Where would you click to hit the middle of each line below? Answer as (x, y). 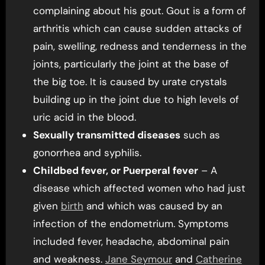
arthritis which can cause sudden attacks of (137, 29)
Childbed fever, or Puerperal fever (115, 171)
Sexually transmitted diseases (106, 135)
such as (200, 135)
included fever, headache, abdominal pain (131, 242)
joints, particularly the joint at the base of (131, 64)
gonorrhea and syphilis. (87, 153)
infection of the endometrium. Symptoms (131, 224)
